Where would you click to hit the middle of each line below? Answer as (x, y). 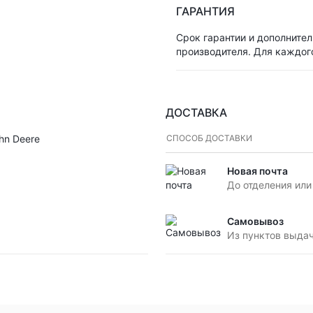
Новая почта (257, 171)
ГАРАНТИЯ (205, 11)
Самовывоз (255, 221)
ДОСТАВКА (196, 112)
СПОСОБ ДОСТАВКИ (209, 138)
